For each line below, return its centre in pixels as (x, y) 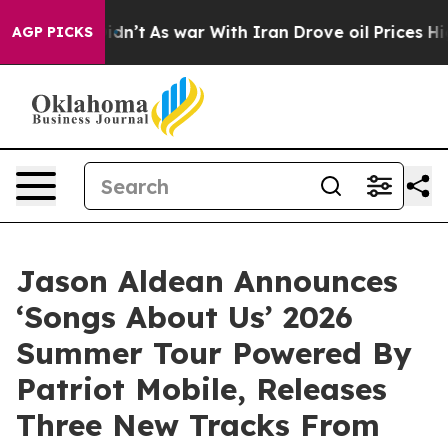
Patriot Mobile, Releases (201, 389)
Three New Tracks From (198, 425)
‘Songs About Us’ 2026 (184, 317)
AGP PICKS (52, 32)
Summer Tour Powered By (214, 353)
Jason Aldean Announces (207, 281)
